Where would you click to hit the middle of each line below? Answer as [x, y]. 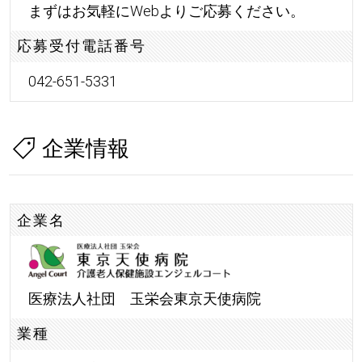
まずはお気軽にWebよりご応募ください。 [166, 11]
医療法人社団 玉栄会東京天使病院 [144, 298]
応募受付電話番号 [82, 46]
